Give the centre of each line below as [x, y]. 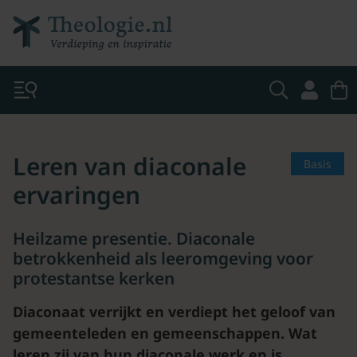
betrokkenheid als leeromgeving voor [163, 258]
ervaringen [76, 195]
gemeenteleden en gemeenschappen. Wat [165, 333]
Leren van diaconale [129, 166]
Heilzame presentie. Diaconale [134, 238]
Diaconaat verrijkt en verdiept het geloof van [174, 312]
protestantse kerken [94, 278]
